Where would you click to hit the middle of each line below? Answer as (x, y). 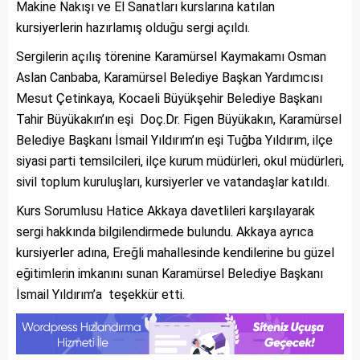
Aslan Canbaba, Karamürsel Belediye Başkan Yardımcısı (170, 78)
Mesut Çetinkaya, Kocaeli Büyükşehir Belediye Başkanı (169, 99)
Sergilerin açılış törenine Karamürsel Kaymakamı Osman (171, 57)
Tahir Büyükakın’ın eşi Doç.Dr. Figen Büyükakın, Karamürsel (179, 120)
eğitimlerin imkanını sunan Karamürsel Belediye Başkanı (170, 274)
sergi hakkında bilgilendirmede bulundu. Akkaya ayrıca (165, 232)
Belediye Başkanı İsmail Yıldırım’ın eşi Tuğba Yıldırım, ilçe (174, 141)
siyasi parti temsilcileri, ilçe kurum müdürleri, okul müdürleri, (180, 162)
